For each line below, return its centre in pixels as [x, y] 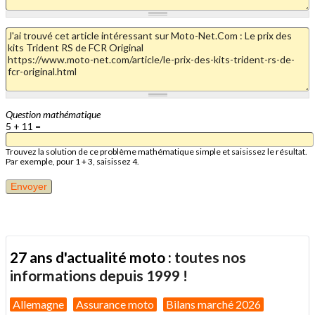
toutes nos [210, 257]
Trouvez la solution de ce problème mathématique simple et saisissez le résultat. [156, 151]
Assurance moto [115, 304]
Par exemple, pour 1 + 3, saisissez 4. [72, 161]
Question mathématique [53, 114]
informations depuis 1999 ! [99, 276]
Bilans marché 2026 [213, 304]
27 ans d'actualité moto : [92, 257]
